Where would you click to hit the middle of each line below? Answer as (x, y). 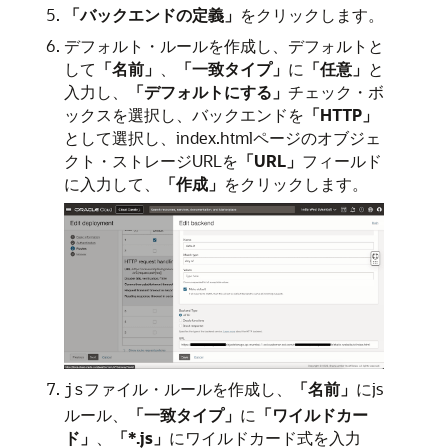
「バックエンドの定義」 (152, 14)
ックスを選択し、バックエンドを (184, 114)
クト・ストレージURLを (151, 160)
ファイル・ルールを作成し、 (188, 389)
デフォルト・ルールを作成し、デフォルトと (224, 45)
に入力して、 (112, 183)
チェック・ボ (336, 91)
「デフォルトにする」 (208, 91)
